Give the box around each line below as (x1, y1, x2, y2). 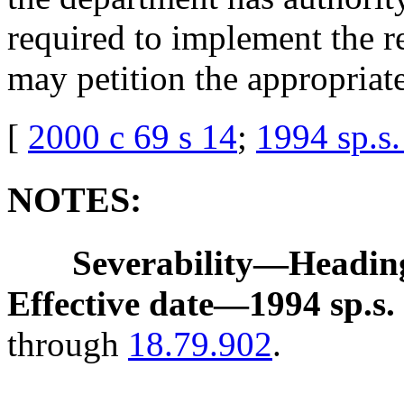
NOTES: (7, 179, 142, 221)
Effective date (7, 284, 214, 324)
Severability (72, 243, 253, 283)
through (7, 325, 128, 364)
